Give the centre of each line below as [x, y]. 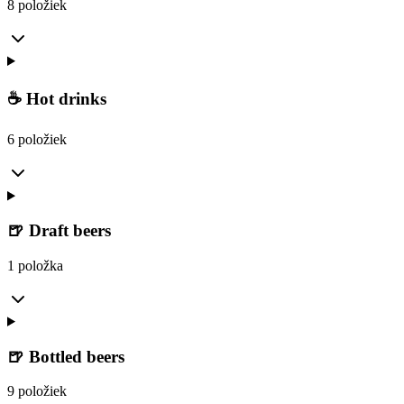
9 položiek [37, 391]
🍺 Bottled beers [66, 356]
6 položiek [37, 140]
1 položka [35, 265]
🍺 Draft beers [59, 231]
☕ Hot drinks [57, 98]
